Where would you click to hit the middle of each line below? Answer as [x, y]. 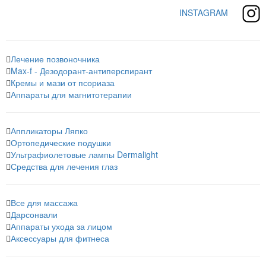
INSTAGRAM [205, 12]
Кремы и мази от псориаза [63, 83]
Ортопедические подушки [61, 142]
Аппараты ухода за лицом [61, 226]
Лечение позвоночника [55, 59]
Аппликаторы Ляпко [49, 131]
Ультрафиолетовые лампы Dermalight [84, 154]
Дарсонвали [34, 214]
